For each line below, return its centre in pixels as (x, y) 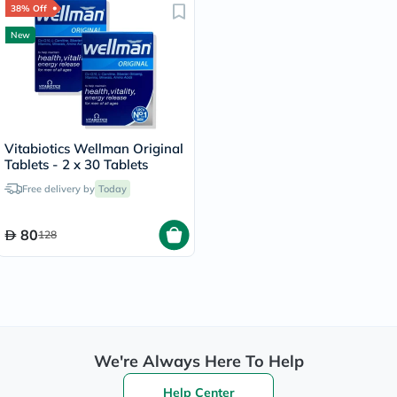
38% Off (29, 8)
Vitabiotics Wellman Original (94, 148)
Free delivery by (58, 189)
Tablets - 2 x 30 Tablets (76, 164)
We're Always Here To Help (198, 361)
